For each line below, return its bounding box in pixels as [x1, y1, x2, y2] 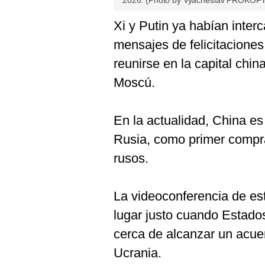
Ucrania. [114, 245, 161, 260]
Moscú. [114, 75, 155, 90]
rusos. [114, 151, 148, 166]
